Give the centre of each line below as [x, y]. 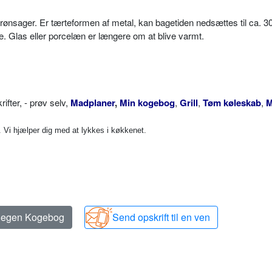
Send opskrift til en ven [161, 217]
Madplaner [93, 103]
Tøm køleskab [232, 103]
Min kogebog [147, 103]
